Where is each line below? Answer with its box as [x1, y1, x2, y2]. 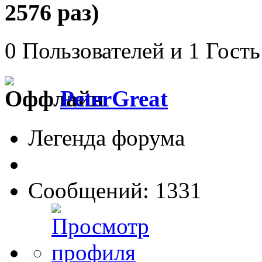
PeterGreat [60, 86, 168, 112]
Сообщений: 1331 [28, 177, 202, 203]
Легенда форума [28, 125, 185, 150]
